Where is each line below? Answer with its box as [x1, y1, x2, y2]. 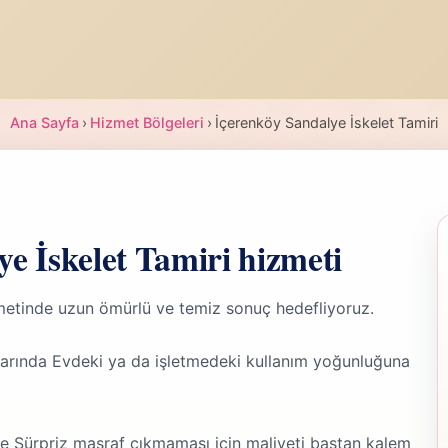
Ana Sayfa [9, 113, 79, 131]
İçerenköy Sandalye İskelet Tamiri [215, 113, 439, 131]
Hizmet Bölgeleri [90, 113, 204, 131]
